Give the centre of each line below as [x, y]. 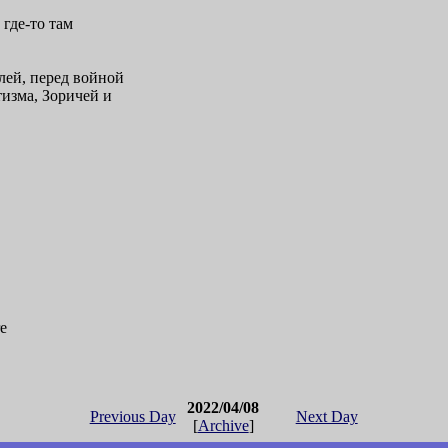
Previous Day [132, 417]
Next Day [326, 417]
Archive [223, 426]
